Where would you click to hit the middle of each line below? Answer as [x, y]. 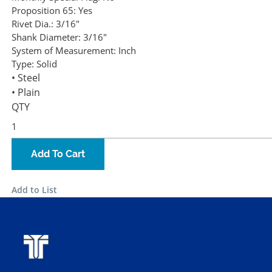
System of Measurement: [64, 51]
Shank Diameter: [46, 37]
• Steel [26, 78]
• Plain [26, 93]
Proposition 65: [44, 11]
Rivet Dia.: [32, 24]
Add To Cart [58, 154]
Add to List [34, 190]
